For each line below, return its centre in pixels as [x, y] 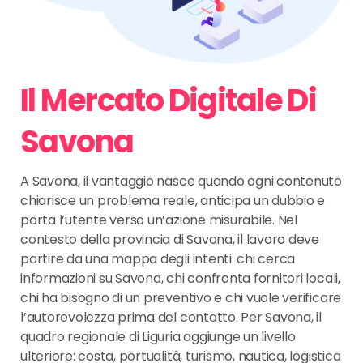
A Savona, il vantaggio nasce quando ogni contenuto [181, 181]
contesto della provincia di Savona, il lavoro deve [170, 240]
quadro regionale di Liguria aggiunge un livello [158, 337]
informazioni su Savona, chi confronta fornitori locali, [180, 279]
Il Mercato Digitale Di [169, 100]
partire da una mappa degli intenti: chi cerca [158, 259]
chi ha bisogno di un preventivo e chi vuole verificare [181, 298]
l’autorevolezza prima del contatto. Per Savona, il [171, 318]
